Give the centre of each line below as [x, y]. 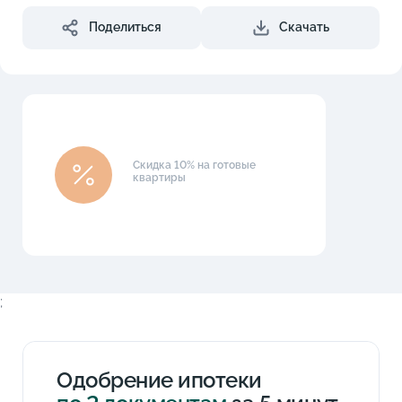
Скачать [304, 27]
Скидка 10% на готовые [195, 165]
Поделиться [125, 27]
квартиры [160, 177]
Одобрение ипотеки [159, 380]
